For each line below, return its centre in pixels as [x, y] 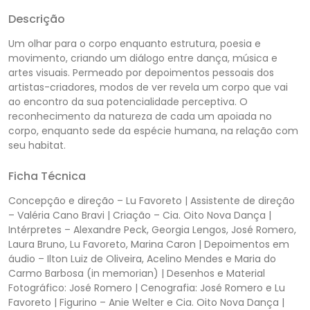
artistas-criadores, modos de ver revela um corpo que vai [148, 87]
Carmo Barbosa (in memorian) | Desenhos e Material [137, 273]
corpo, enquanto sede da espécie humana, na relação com [153, 130]
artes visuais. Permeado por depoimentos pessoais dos [141, 72]
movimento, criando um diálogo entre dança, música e [143, 58]
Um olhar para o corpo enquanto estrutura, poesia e [135, 43]
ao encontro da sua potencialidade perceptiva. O [128, 101]
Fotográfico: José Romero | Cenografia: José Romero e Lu [147, 288]
